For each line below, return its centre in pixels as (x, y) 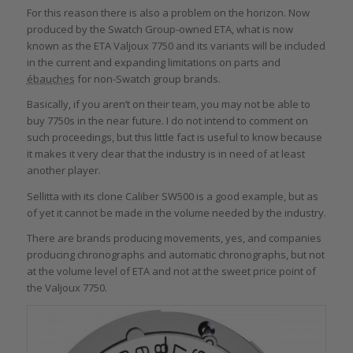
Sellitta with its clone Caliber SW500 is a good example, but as (172, 196)
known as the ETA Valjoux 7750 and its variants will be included (176, 46)
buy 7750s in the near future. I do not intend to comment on (167, 121)
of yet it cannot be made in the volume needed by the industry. (176, 212)
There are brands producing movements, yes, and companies (174, 238)
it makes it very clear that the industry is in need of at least (165, 154)
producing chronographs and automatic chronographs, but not (175, 254)
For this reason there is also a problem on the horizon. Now (168, 13)
